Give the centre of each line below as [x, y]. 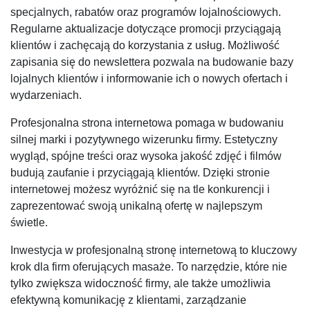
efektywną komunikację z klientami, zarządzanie [128, 300]
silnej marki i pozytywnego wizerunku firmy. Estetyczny [144, 140]
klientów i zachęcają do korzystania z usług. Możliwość [145, 46]
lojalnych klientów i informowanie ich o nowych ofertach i [149, 79]
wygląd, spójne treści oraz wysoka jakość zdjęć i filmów [146, 156]
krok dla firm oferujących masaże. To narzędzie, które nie [149, 267]
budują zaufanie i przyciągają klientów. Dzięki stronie [140, 173]
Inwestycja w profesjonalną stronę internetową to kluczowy [154, 250]
